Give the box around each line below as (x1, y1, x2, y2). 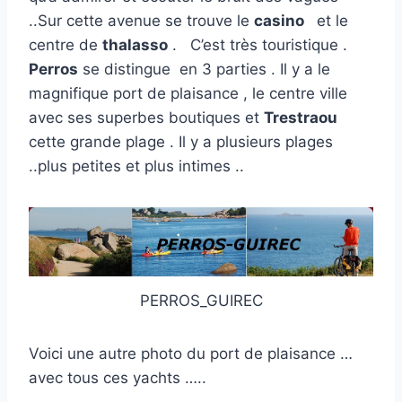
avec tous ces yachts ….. (29, 368, 206, 387)
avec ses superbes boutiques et (29, 109, 264, 127)
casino (254, 12, 308, 31)
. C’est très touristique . (168, 36, 347, 55)
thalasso (102, 36, 168, 55)
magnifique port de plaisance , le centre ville (29, 84, 347, 103)
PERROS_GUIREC (139, 291, 263, 310)
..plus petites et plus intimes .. (29, 157, 244, 176)
